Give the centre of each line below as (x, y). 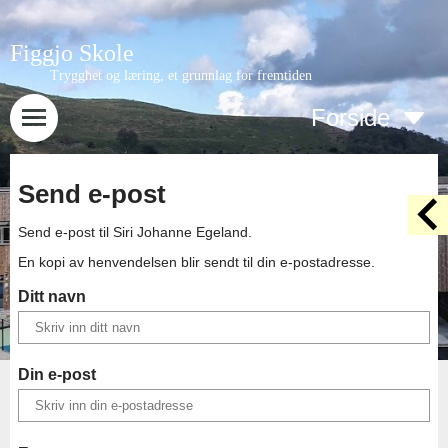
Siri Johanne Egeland (180, 232)
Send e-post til (65, 232)
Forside (350, 117)
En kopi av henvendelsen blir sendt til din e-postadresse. (196, 262)
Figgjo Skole (72, 53)
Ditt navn (52, 295)
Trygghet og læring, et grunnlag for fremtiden (181, 75)
